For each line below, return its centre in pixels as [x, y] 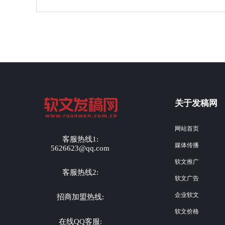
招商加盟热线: [80, 197]
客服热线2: [80, 172]
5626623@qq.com [80, 148]
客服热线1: [80, 139]
